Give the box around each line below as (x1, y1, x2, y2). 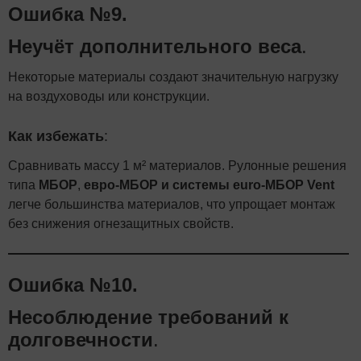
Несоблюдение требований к (8, 305, 288, 328)
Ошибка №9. (8, 2, 127, 25)
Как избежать (8, 127, 104, 144)
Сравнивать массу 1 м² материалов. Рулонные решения (8, 158, 346, 172)
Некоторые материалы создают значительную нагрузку (8, 69, 338, 84)
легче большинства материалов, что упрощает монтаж (8, 197, 335, 211)
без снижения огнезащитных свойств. (8, 216, 234, 230)
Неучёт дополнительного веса (8, 35, 301, 57)
